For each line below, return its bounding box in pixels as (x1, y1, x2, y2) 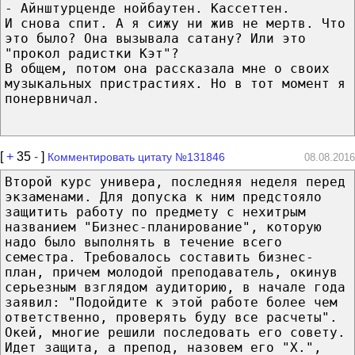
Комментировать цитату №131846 (48, 150, 225, 163)
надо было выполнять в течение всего (5, 234, 282, 250)
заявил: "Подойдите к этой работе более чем (5, 294, 338, 310)
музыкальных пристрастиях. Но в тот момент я (5, 75, 345, 91)
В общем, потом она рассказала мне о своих (5, 60, 330, 76)
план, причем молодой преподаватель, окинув (5, 264, 338, 280)
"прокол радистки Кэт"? (5, 45, 179, 61)
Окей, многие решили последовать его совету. (5, 324, 345, 340)
